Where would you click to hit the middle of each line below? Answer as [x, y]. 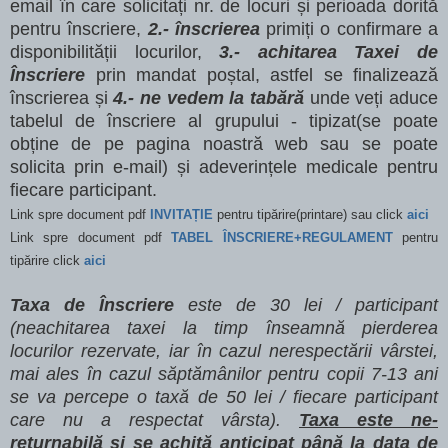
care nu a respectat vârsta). [154, 419]
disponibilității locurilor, [115, 51]
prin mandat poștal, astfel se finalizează [261, 74]
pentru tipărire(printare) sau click [312, 214]
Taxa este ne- [368, 419]
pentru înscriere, [79, 28]
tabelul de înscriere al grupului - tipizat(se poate [224, 120]
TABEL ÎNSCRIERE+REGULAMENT [282, 237]
